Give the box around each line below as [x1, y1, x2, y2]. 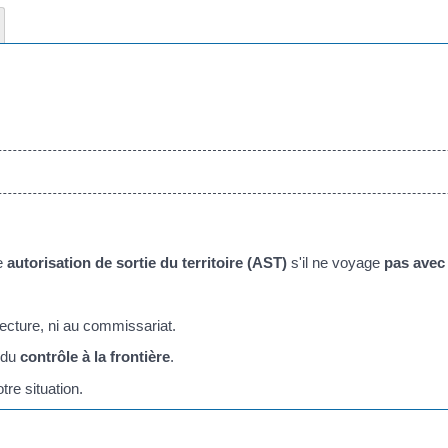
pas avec [384, 253, 445, 271]
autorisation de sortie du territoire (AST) [7, 253, 287, 271]
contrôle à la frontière [20, 348, 170, 366]
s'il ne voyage [287, 253, 384, 271]
